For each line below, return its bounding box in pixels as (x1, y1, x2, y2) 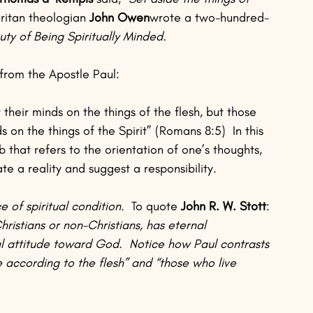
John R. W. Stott (181, 198, 266, 214)
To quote (131, 198, 181, 214)
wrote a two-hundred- (150, 10, 269, 26)
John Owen (89, 10, 150, 26)
